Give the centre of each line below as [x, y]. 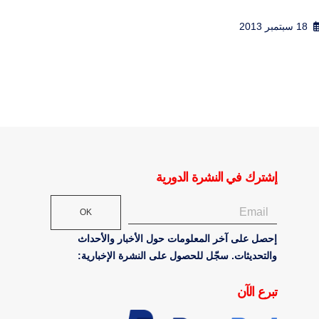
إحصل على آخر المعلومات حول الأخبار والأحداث [178, 238]
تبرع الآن [257, 292]
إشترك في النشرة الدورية [216, 177]
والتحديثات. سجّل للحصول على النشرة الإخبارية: [178, 255]
